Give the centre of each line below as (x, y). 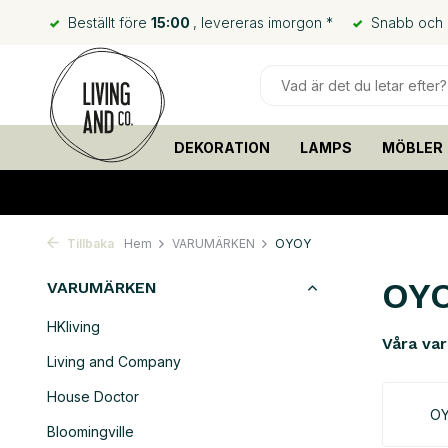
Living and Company (114, 361)
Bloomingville (90, 431)
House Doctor (93, 396)
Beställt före (107, 22)
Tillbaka (89, 243)
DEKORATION (221, 147)
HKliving (73, 326)
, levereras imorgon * (263, 22)
